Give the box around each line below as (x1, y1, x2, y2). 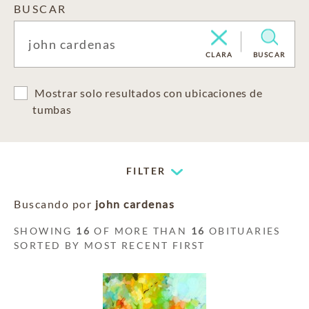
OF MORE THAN (90, 225, 191, 237)
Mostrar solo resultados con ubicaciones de (34, 86, 263, 99)
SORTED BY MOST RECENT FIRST (14, 239, 206, 251)
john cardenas (94, 197, 175, 210)
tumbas (32, 103, 72, 116)
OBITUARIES (205, 225, 281, 237)
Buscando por (14, 197, 95, 210)
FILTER (126, 165, 166, 177)
